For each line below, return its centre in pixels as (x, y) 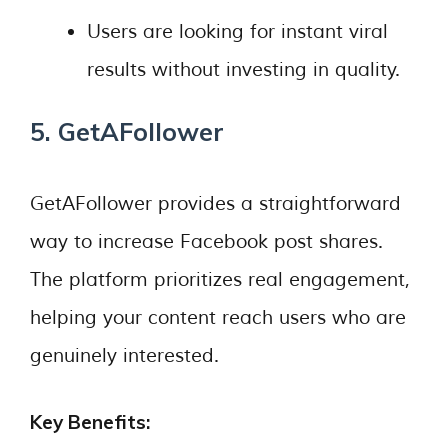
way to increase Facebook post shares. (206, 241)
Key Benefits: (90, 422)
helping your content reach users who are (218, 317)
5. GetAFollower (127, 131)
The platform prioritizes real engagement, (220, 279)
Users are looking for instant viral (237, 31)
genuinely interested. (124, 355)
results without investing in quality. (243, 69)
